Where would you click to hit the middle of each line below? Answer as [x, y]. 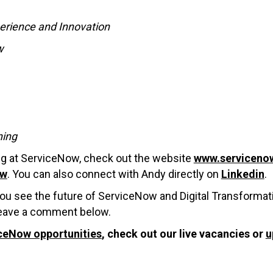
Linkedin [243, 174]
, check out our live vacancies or [183, 233]
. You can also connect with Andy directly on [114, 174]
